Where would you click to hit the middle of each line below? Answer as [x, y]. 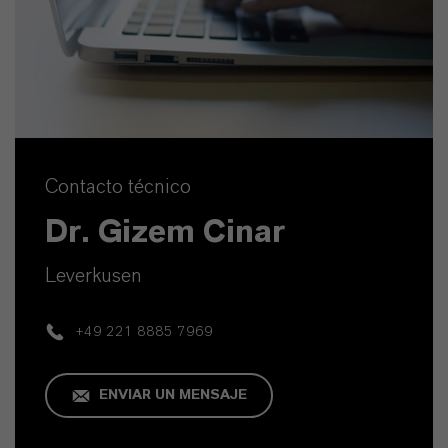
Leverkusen [93, 275]
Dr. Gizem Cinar [165, 231]
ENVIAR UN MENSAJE [172, 394]
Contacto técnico [118, 186]
